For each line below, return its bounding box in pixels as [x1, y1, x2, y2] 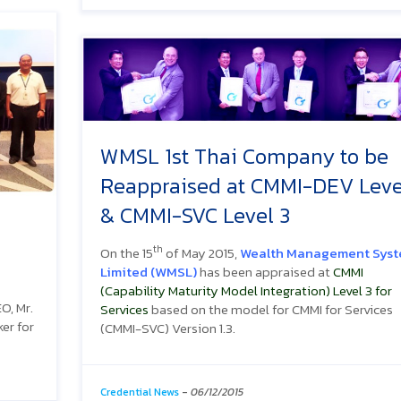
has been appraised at [197, 260, 333, 282]
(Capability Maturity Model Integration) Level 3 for [100, 279, 392, 301]
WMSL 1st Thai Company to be [100, 140, 388, 172]
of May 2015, [163, 242, 240, 263]
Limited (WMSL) [100, 260, 197, 282]
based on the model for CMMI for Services [149, 298, 393, 320]
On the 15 [100, 242, 153, 263]
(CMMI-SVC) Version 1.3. [100, 317, 235, 338]
